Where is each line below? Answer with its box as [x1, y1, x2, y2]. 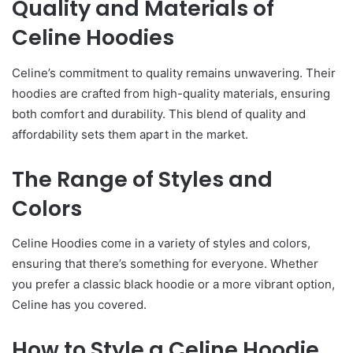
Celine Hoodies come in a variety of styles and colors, [12, 236, 310, 251]
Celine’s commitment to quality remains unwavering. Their [12, 65, 336, 80]
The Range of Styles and [12, 164, 273, 194]
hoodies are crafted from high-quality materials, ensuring [12, 85, 330, 101]
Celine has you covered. [12, 297, 147, 312]
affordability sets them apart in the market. [12, 126, 248, 142]
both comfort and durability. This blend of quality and [12, 106, 306, 121]
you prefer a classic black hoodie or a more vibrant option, [12, 277, 335, 292]
